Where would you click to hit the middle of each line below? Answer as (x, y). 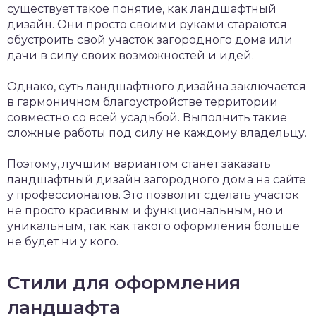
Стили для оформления (124, 283)
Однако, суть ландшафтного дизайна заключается (157, 86)
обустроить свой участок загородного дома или (150, 40)
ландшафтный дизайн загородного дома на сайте (157, 180)
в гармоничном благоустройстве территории (142, 102)
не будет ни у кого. (63, 242)
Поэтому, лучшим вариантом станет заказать (139, 164)
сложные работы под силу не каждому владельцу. (157, 133)
